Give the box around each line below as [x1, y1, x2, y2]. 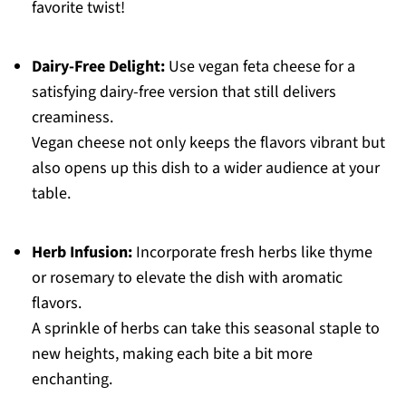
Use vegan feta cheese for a [164, 55, 355, 79]
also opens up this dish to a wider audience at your [31, 157, 380, 180]
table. [31, 182, 71, 206]
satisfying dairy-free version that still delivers [31, 81, 336, 104]
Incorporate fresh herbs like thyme [131, 241, 372, 265]
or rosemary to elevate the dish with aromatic [31, 266, 343, 290]
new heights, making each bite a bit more [31, 343, 313, 366]
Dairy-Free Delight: [31, 55, 165, 79]
